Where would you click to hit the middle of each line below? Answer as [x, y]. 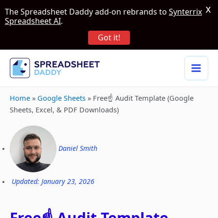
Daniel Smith [78, 148]
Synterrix [185, 12]
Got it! [109, 37]
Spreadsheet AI [33, 21]
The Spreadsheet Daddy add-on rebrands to [87, 12]
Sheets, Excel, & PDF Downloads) [64, 109]
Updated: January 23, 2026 [53, 181]
